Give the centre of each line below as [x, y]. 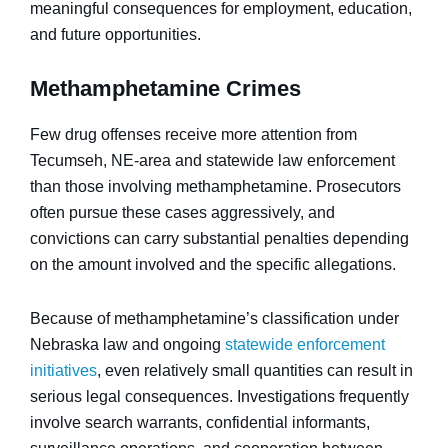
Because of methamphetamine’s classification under [214, 318]
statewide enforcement [305, 344]
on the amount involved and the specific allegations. [213, 264]
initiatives [63, 370]
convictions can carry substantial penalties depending [219, 238]
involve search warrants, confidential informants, [200, 422]
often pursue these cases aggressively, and [182, 212]
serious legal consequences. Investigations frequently [219, 396]
